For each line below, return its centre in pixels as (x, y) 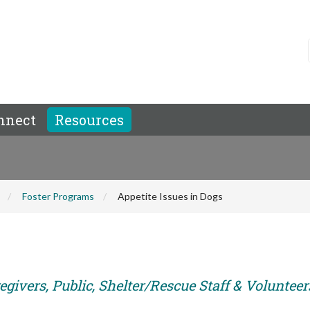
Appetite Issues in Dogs (170, 196)
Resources (89, 120)
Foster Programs (58, 196)
